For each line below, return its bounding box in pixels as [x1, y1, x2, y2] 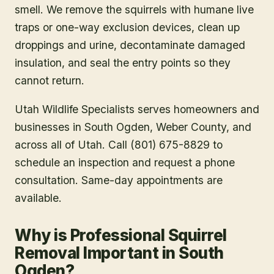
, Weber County [150, 120, 226, 133]
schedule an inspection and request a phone [15, 155, 235, 169]
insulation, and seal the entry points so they [15, 56, 231, 69]
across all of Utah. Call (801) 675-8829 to [15, 138, 223, 151]
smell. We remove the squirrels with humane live [15, 3, 254, 16]
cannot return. [15, 74, 84, 87]
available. [15, 191, 62, 204]
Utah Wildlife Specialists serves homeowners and [15, 102, 259, 116]
